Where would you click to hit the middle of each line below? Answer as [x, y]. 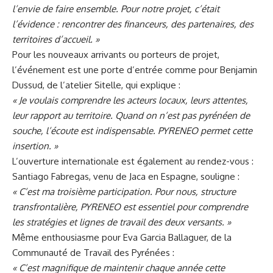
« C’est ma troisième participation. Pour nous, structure [124, 191]
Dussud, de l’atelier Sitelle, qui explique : [96, 85]
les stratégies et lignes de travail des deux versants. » [122, 222]
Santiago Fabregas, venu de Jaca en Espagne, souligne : [126, 176]
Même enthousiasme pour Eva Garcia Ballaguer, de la [122, 237]
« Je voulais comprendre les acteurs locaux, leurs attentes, [130, 100]
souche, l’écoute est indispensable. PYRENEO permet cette [132, 130]
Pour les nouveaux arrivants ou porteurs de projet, [116, 54]
